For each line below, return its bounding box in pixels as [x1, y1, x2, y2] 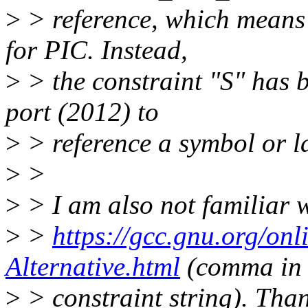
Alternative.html [5, 252, 180, 282]
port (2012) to [5, 97, 159, 127]
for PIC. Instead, [5, 35, 188, 65]
